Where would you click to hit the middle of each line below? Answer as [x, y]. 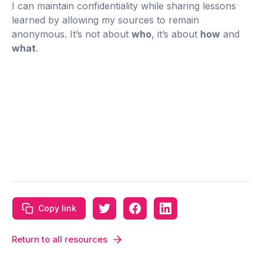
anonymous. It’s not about [72, 34]
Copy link [57, 208]
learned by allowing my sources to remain [105, 20]
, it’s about [176, 34]
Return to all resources [60, 240]
